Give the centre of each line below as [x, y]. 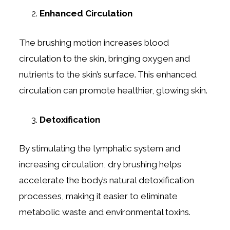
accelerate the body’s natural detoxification [107, 180]
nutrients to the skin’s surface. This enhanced [108, 74]
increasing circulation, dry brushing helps [100, 165]
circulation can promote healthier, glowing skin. [113, 90]
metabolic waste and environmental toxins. [105, 212]
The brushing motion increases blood [94, 42]
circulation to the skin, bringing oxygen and [105, 58]
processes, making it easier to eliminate [99, 196]
